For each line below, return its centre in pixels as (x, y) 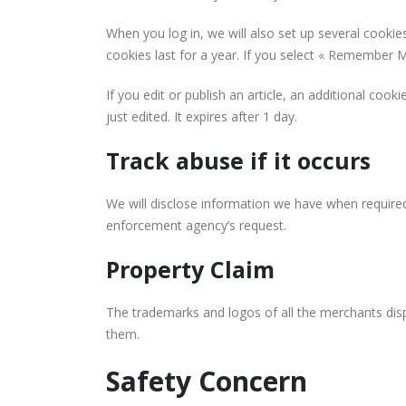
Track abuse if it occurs (238, 160)
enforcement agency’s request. (196, 225)
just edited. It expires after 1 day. (202, 116)
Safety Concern (207, 381)
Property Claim (190, 269)
